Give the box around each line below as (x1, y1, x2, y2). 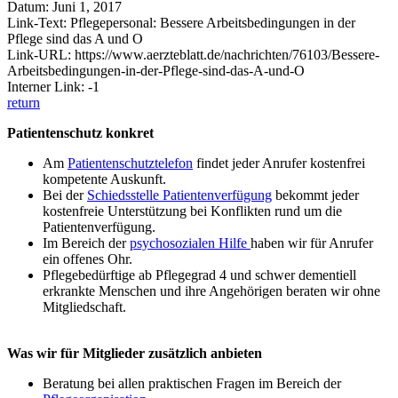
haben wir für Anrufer (251, 235, 373, 251)
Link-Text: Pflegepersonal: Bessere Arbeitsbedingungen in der (7, 14, 355, 30)
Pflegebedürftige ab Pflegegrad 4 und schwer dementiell (43, 267, 356, 283)
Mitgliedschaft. (43, 298, 126, 314)
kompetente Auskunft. (43, 171, 166, 187)
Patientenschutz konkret (7, 124, 154, 140)
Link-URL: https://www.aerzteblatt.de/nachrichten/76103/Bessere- (7, 46, 379, 62)
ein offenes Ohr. (43, 251, 132, 267)
